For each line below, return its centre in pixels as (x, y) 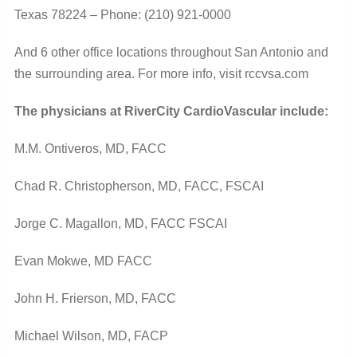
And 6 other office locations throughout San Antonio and (171, 52)
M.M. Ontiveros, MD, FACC (90, 148)
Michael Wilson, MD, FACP (91, 335)
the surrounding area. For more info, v (120, 73)
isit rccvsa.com (268, 73)
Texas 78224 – (57, 14)
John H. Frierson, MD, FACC (95, 298)
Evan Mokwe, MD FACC (83, 261)
